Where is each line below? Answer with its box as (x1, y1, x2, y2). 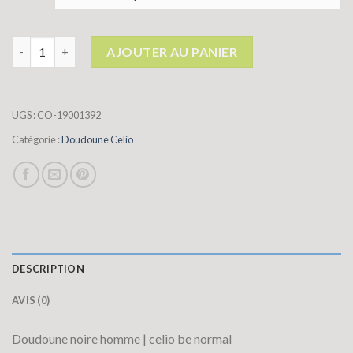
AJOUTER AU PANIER (106, 43, 238, 59)
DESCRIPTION (12, 262, 84, 276)
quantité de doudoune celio (11, 37, 161, 51)
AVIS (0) (12, 294, 50, 307)
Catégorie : (12, 133, 61, 147)
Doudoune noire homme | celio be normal (12, 331, 232, 347)
